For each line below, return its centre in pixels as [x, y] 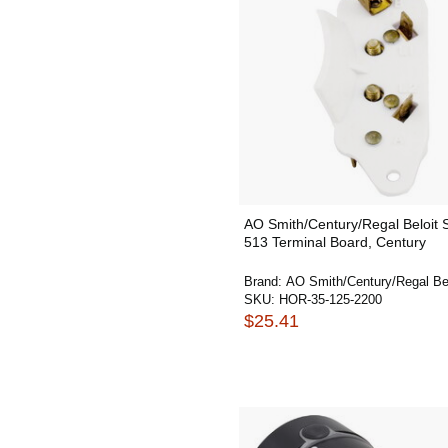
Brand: [265, 281]
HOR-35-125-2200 [330, 299]
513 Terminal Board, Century [335, 242]
